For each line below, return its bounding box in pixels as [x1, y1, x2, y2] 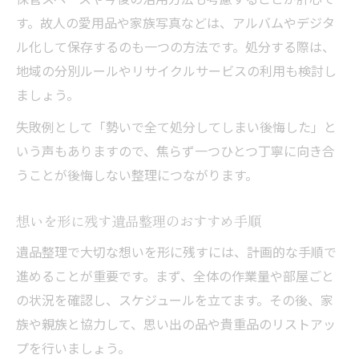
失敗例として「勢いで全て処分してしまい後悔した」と [16, 117, 337, 136]
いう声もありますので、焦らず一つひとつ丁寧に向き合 [16, 141, 335, 160]
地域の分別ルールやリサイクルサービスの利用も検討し [16, 61, 337, 80]
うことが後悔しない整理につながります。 [16, 165, 258, 184]
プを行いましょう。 [16, 338, 131, 357]
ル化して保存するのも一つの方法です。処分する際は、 [16, 37, 335, 56]
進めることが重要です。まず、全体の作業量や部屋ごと [16, 266, 334, 285]
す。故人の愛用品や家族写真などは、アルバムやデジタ [16, 13, 335, 32]
